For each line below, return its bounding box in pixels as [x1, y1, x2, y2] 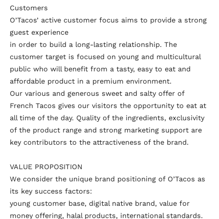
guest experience [10, 28, 68, 36]
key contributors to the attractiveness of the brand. [10, 138, 189, 146]
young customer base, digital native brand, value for [10, 199, 190, 207]
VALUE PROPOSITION [10, 162, 83, 171]
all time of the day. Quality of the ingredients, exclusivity [10, 113, 204, 122]
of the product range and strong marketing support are [10, 126, 202, 134]
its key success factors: [10, 187, 92, 195]
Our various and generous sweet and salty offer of [10, 89, 184, 97]
